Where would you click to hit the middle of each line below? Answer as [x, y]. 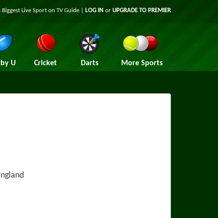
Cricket [45, 63]
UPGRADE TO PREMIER [142, 10]
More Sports [142, 63]
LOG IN [94, 10]
